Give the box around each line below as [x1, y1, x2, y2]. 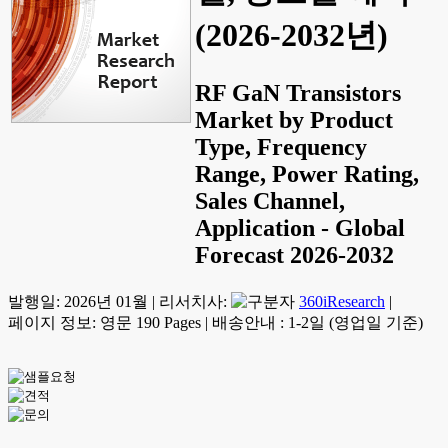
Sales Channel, [195, 187, 345, 214]
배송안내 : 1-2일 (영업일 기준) [212, 314, 423, 331]
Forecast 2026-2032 [195, 241, 394, 268]
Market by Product [195, 106, 393, 133]
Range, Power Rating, [195, 160, 419, 187]
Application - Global [195, 214, 405, 241]
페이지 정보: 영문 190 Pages [8, 314, 201, 331]
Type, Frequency [195, 133, 367, 160]
